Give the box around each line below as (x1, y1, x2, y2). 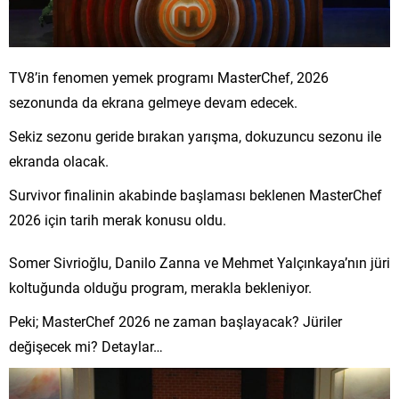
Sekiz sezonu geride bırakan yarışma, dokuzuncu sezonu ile (9, 126, 381, 145)
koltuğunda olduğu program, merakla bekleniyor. (9, 277, 312, 297)
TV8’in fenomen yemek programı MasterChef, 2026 (9, 67, 329, 86)
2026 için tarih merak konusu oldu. (9, 209, 226, 229)
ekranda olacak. (9, 151, 109, 170)
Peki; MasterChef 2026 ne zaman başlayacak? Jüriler (9, 311, 342, 330)
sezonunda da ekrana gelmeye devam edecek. (9, 92, 297, 111)
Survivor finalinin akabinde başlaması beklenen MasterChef (9, 184, 382, 204)
